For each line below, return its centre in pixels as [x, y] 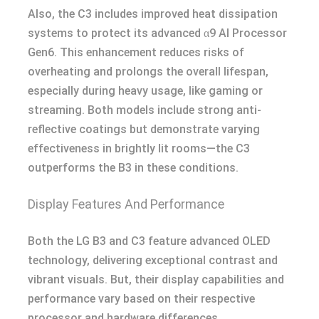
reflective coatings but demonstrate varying [144, 129]
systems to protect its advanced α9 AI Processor [157, 33]
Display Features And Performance [126, 204]
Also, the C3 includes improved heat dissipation [153, 14]
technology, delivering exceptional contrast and [153, 260]
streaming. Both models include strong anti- [145, 110]
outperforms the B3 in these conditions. [133, 168]
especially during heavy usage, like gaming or [145, 91]
